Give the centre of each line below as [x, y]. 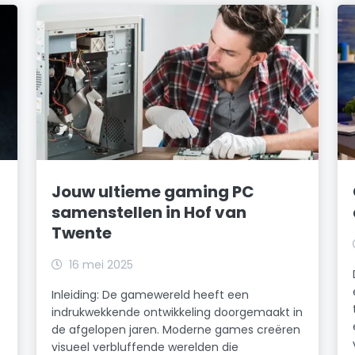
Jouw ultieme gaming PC [153, 191]
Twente [82, 233]
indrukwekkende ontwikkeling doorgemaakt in [177, 312]
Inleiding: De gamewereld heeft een [151, 294]
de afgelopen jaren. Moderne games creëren [176, 329]
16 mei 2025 [101, 264]
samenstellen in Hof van [149, 212]
